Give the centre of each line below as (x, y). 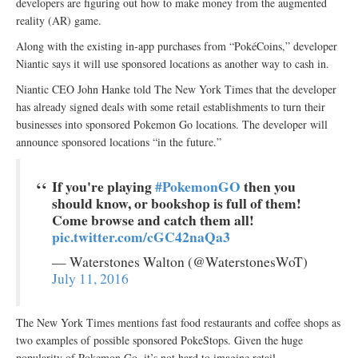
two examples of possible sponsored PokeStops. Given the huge (159, 340)
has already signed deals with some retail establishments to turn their (171, 107)
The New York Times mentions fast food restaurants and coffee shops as (178, 323)
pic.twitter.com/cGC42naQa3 (141, 237)
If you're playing (103, 187)
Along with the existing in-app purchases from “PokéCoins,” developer (177, 46)
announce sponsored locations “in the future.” (119, 142)
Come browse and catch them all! (153, 220)
